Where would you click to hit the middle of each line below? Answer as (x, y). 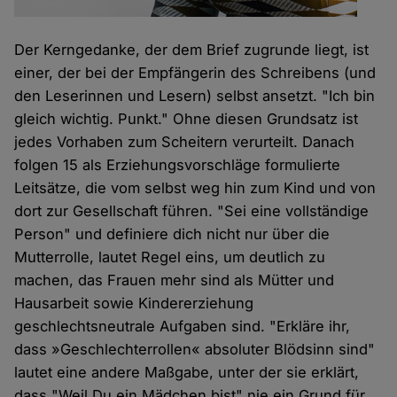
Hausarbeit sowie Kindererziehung (134, 304)
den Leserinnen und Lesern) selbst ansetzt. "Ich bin (195, 96)
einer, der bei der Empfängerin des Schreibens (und (195, 73)
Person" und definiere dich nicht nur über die (172, 234)
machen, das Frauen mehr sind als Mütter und (175, 280)
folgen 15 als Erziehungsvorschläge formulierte (178, 165)
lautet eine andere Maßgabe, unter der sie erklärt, (187, 373)
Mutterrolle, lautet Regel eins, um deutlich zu (170, 257)
